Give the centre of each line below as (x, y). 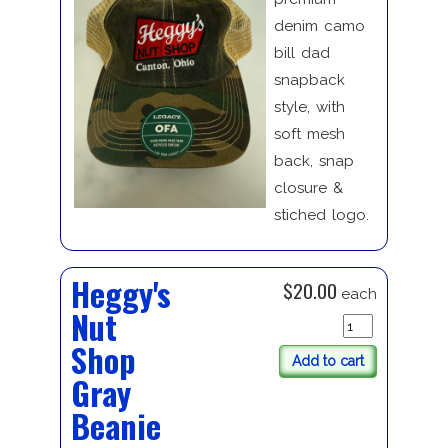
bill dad (301, 53)
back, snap (313, 161)
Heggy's (120, 294)
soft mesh (309, 134)
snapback (309, 80)
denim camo (319, 26)
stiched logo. (321, 215)
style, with (309, 107)
